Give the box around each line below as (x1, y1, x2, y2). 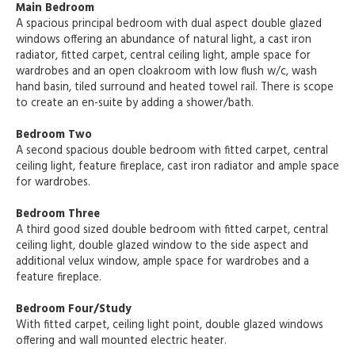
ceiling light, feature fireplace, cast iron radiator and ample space (16, 158, 339, 177)
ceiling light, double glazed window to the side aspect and (16, 237, 308, 256)
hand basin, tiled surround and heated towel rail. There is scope (16, 78, 334, 97)
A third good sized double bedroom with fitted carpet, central (16, 221, 328, 240)
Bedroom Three (16, 205, 100, 224)
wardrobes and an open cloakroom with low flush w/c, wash (16, 63, 317, 82)
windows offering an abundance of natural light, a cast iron (16, 31, 311, 50)
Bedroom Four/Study (16, 300, 132, 319)
